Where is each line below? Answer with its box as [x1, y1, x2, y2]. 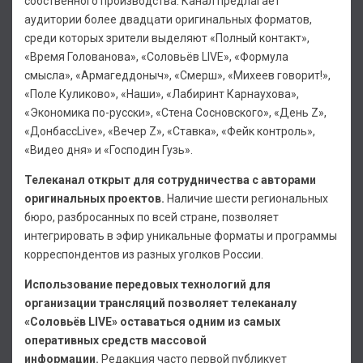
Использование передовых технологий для [24, 278, 271, 292]
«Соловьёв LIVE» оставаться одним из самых [24, 315, 280, 329]
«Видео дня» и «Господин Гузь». [24, 143, 193, 157]
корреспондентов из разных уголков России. [24, 248, 263, 262]
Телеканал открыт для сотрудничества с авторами [24, 173, 316, 187]
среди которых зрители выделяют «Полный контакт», [24, 32, 310, 45]
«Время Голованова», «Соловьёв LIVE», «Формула [24, 50, 288, 64]
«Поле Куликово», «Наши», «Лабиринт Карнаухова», [24, 88, 299, 101]
